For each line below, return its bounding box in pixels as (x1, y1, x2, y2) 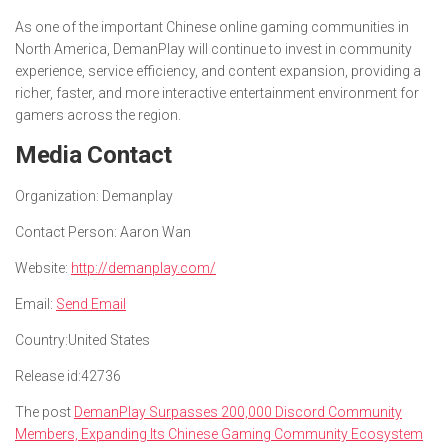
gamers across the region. (15, 106, 181, 123)
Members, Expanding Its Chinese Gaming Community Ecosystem (15, 425, 423, 442)
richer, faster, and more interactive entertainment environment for (15, 84, 419, 101)
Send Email (56, 295, 126, 312)
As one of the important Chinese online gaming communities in (15, 18, 409, 35)
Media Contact (15, 140, 173, 169)
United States (68, 331, 150, 348)
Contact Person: (15, 223, 117, 240)
